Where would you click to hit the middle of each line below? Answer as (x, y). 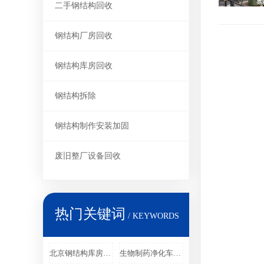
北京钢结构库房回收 (107, 253)
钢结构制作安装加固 (92, 126)
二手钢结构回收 (84, 6)
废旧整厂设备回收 (88, 156)
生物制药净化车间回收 (177, 253)
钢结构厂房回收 (84, 36)
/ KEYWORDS (152, 216)
